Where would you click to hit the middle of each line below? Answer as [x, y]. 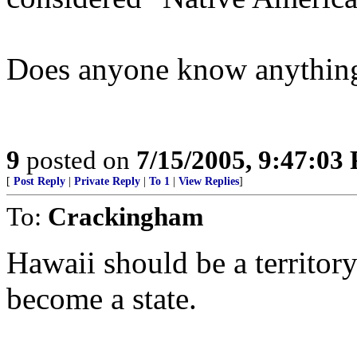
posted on [78, 160]
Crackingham [126, 216]
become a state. [102, 298]
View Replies [209, 181]
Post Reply [39, 181]
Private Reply [107, 181]
